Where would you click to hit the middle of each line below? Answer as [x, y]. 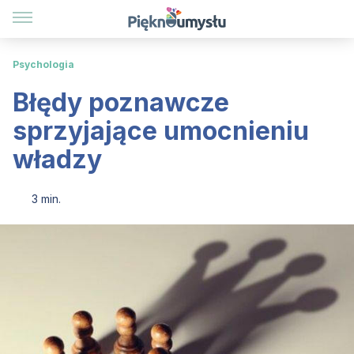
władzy [57, 159]
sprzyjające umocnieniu [161, 131]
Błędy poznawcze [121, 102]
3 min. [46, 199]
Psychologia [43, 64]
